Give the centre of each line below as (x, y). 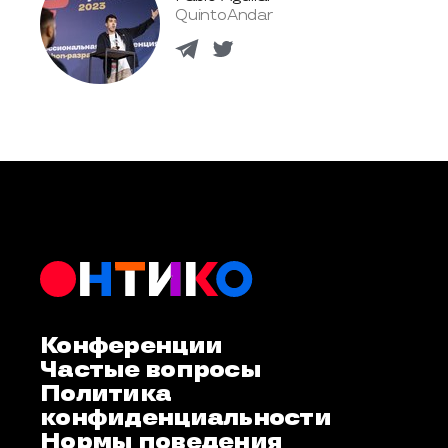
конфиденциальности (186, 418)
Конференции (131, 346)
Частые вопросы (150, 370)
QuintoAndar (224, 15)
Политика (106, 394)
